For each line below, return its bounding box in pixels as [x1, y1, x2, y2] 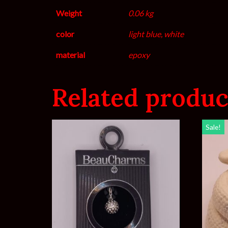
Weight [56, 8, 82, 18]
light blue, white [128, 28, 184, 39]
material [56, 49, 85, 60]
